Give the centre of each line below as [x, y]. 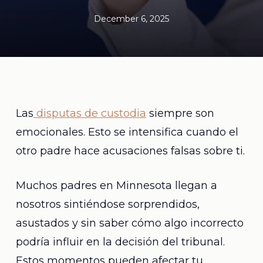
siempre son [180, 113]
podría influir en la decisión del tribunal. [120, 242]
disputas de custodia [91, 113]
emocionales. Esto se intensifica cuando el [127, 132]
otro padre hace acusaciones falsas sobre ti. [130, 151]
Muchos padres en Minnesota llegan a [116, 186]
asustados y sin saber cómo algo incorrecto [129, 223]
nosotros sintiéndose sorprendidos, [107, 204]
